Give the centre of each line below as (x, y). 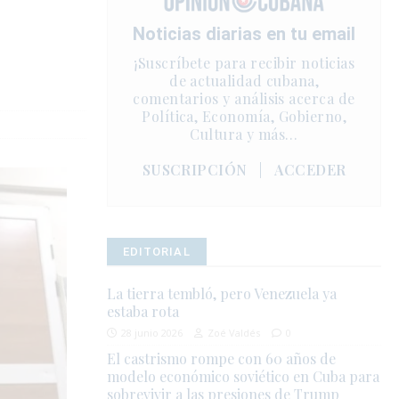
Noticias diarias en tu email (244, 34)
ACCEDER (310, 170)
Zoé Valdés (234, 333)
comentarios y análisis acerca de (244, 99)
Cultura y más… (244, 134)
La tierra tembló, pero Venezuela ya (222, 294)
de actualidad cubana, (244, 81)
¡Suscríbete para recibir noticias (244, 63)
